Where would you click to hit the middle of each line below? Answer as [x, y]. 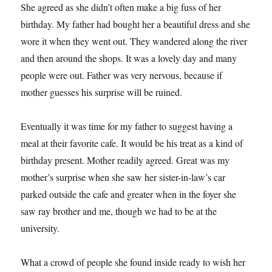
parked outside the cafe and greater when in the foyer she [129, 194]
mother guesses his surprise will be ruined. [102, 92]
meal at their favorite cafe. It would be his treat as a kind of [132, 143]
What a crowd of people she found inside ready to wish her [133, 262]
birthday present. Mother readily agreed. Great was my [125, 160]
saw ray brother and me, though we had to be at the [119, 211]
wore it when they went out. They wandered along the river [134, 41]
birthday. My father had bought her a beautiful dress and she [136, 24]
